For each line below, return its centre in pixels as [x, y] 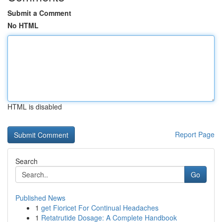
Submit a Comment [39, 13]
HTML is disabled [35, 107]
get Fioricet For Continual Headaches [100, 208]
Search [27, 161]
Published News [40, 198]
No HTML [23, 25]
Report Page [195, 134]
